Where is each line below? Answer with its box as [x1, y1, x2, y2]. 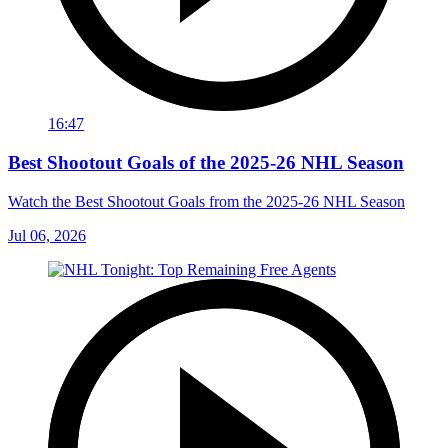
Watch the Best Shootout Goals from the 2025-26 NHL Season [8, 192, 405, 210]
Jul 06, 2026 [8, 226, 86, 244]
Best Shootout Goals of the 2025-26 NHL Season [8, 151, 404, 173]
